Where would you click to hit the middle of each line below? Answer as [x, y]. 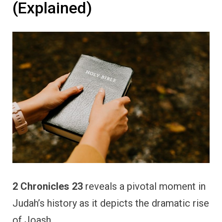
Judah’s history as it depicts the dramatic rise [111, 203]
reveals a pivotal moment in [144, 186]
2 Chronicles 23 [48, 186]
